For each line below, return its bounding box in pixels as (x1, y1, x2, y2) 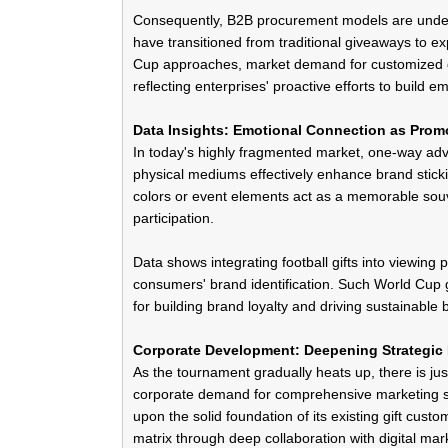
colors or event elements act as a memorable (133, 187, 423, 204)
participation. (133, 209, 214, 226)
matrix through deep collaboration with (133, 429, 379, 446)
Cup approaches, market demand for (133, 55, 371, 72)
